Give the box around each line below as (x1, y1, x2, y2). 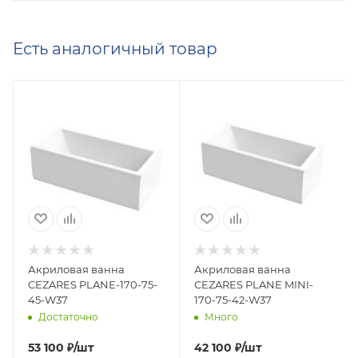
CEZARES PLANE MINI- (194, 277, 313, 291)
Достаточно (38, 311, 98, 324)
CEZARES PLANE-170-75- (28, 277, 157, 291)
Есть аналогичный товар (13, 38, 217, 58)
